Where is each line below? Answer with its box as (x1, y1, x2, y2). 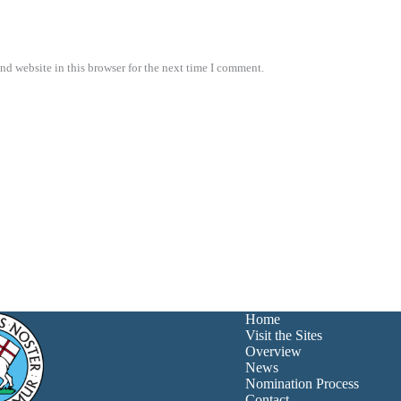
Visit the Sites (244, 327, 322, 343)
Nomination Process (244, 375, 359, 391)
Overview (244, 343, 302, 359)
